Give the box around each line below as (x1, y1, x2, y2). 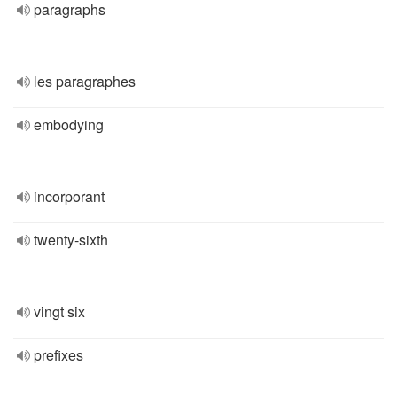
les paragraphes (34, 71, 136, 91)
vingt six (34, 301, 85, 322)
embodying (34, 114, 104, 135)
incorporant (34, 186, 105, 206)
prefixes (34, 345, 83, 365)
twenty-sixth (34, 230, 108, 250)
